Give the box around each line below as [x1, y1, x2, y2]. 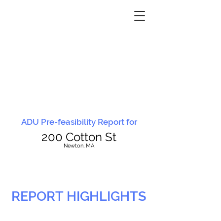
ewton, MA [68, 143, 94, 149]
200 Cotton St [41, 130, 116, 144]
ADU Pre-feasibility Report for [21, 117, 137, 127]
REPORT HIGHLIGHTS [11, 188, 147, 204]
